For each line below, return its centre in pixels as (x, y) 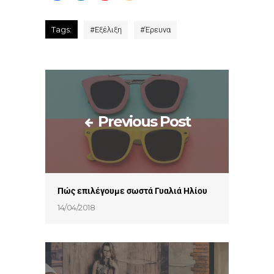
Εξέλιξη (108, 30)
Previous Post (144, 121)
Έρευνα (158, 30)
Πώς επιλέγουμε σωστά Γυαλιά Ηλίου (132, 191)
